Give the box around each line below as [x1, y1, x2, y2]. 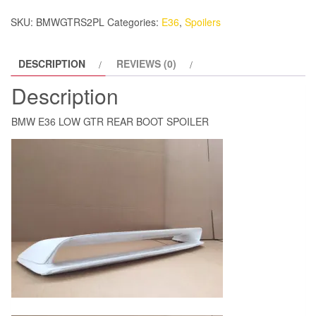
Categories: [107, 14, 162, 29]
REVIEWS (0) [116, 56, 176, 71]
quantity [10, 22, 50, 37]
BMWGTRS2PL [36, 14, 104, 29]
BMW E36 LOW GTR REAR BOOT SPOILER [11, 114, 209, 128]
